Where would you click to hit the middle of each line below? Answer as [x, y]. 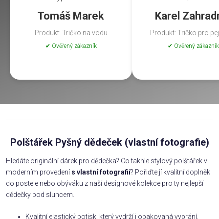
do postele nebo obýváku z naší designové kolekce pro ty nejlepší [105, 183]
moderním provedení [38, 172]
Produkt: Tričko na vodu [71, 33]
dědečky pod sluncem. [40, 194]
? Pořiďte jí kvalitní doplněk [170, 172]
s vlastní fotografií [100, 172]
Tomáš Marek [71, 16]
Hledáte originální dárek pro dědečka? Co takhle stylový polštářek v [107, 161]
